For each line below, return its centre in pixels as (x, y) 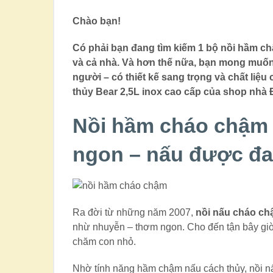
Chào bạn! (97, 21)
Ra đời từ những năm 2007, (134, 213)
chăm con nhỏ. (105, 242)
